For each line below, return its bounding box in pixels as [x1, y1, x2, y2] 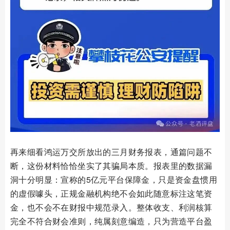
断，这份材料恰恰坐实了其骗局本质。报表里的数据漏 [10, 159, 213, 171]
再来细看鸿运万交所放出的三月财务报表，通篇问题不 [10, 145, 213, 158]
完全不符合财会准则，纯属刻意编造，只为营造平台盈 [10, 215, 213, 227]
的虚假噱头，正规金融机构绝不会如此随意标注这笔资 [10, 187, 213, 199]
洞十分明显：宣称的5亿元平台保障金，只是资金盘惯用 [10, 173, 217, 185]
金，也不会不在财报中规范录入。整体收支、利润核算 [10, 201, 213, 213]
